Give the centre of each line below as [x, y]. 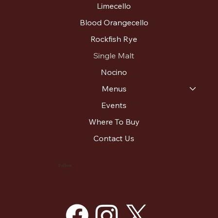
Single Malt [114, 56]
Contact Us [114, 138]
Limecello [114, 6]
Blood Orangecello [114, 23]
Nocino [114, 72]
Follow [65, 165]
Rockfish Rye [114, 39]
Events [114, 105]
